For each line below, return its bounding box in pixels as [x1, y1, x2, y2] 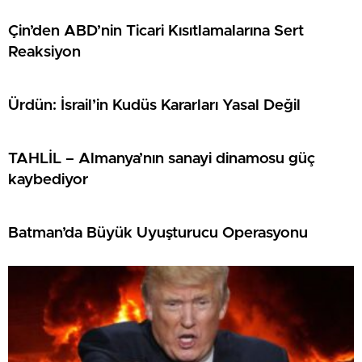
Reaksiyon [8, 44, 81, 60]
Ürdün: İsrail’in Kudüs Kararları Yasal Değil [8, 97, 301, 113]
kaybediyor [8, 171, 88, 187]
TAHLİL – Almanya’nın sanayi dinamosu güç [8, 150, 315, 166]
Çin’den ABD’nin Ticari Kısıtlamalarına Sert [8, 23, 304, 39]
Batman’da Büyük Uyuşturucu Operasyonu [8, 225, 308, 241]
